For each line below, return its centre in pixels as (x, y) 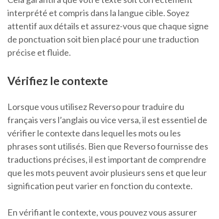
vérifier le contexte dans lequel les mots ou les (94, 133)
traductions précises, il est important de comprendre (107, 160)
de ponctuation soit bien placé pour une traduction (103, 39)
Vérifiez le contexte (58, 81)
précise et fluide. (39, 53)
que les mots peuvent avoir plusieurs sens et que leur (107, 173)
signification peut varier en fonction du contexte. (100, 186)
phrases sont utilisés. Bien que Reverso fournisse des (108, 146)
